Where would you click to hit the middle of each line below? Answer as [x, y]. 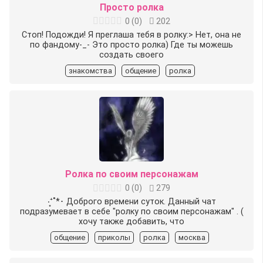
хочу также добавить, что [131, 222]
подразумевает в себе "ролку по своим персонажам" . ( [131, 212]
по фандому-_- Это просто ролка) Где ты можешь [131, 45]
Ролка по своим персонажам [131, 174]
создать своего [131, 55]
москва [192, 238]
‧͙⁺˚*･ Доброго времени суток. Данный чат [131, 202]
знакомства [90, 70]
